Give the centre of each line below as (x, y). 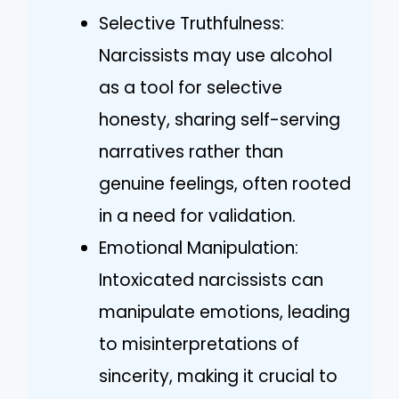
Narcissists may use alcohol (216, 56)
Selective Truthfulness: (191, 24)
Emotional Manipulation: (199, 248)
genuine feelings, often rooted (225, 184)
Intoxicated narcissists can (211, 280)
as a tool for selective (191, 88)
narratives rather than (191, 152)
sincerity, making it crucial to (218, 376)
